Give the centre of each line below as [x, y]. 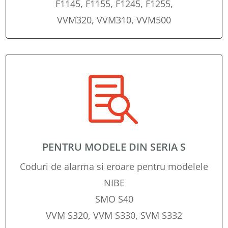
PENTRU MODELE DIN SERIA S [114, 147]
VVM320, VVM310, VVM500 [114, 20]
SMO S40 [114, 199]
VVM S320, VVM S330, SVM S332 [114, 215]
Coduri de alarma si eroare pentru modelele [114, 166]
